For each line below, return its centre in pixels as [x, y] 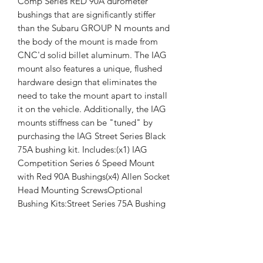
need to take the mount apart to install [92, 95]
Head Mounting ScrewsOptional [80, 190]
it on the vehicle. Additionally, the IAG [92, 109]
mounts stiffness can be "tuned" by [85, 122]
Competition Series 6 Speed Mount [86, 163]
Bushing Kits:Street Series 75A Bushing [92, 203]
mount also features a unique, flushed [90, 68]
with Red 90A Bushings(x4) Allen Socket [94, 176]
